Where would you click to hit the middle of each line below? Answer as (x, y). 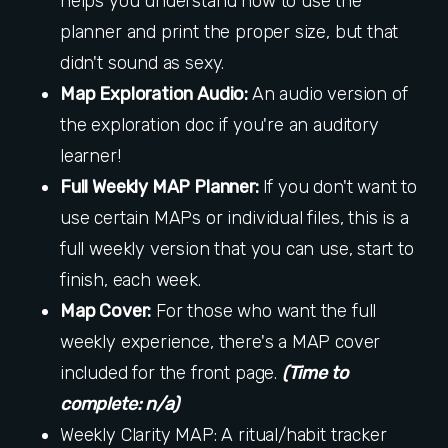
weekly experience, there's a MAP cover (220, 342)
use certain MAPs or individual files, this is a (234, 218)
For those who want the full (264, 311)
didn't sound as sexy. (145, 63)
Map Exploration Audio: (156, 94)
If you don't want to (339, 187)
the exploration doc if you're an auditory (219, 125)
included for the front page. (171, 373)
